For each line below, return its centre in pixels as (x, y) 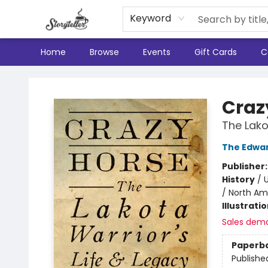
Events (157, 52)
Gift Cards (216, 52)
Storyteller (30, 77)
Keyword (151, 18)
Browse (104, 52)
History (238, 179)
